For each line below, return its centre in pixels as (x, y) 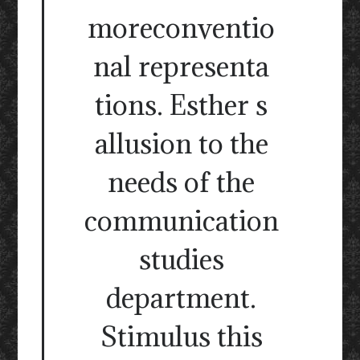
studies (181, 260)
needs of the (181, 182)
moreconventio (181, 28)
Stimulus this (181, 337)
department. (181, 298)
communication (181, 221)
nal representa (181, 67)
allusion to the (181, 144)
